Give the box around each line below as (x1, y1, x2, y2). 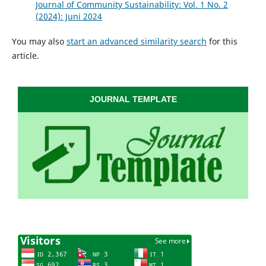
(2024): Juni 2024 (35, 11, 102, 23)
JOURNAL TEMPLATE (89, 94, 177, 104)
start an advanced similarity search (66, 36, 207, 47)
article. (11, 50, 39, 62)
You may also (11, 36, 66, 47)
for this (206, 36, 237, 47)
